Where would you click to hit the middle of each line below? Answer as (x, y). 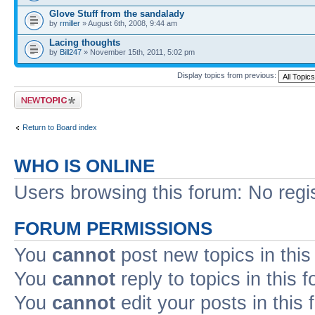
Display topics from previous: (228, 76)
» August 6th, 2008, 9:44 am (129, 23)
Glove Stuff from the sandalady (117, 13)
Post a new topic (42, 95)
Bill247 (71, 52)
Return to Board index (60, 127)
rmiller (70, 23)
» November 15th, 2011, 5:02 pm (138, 52)
